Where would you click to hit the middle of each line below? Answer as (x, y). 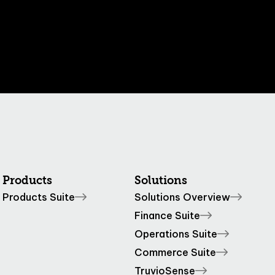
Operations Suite (176, 234)
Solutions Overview (182, 197)
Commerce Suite (175, 252)
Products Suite (39, 197)
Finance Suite (167, 215)
